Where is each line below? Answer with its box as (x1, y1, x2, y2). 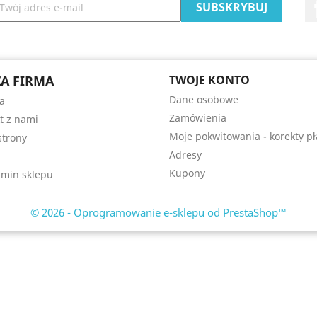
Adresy (169, 148, 202, 162)
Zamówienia (169, 111, 226, 125)
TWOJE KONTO (169, 72, 250, 88)
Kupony (169, 166, 205, 180)
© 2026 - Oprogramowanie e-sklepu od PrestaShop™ (30, 205, 287, 220)
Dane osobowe (169, 93, 238, 107)
